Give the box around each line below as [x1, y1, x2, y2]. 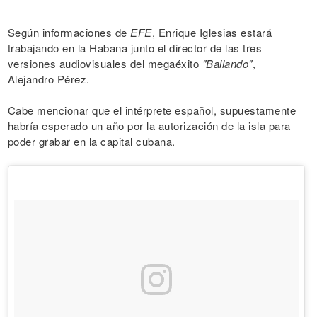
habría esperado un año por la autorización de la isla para [7, 118, 291, 134]
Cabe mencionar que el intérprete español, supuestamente [7, 103, 296, 118]
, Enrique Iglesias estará [151, 25, 272, 40]
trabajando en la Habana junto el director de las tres [7, 40, 262, 56]
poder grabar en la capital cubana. [7, 134, 175, 149]
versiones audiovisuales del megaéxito [7, 56, 202, 71]
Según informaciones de [7, 25, 130, 40]
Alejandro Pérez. [7, 71, 90, 87]
